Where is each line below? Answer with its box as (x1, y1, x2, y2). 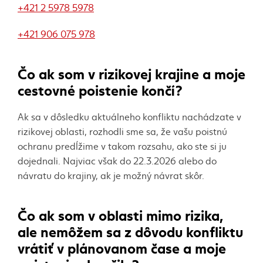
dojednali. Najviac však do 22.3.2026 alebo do (18, 154, 217, 167)
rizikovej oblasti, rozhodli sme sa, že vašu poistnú (18, 124, 227, 137)
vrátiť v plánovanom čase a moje (18, 237, 226, 257)
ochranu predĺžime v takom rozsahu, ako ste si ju (18, 139, 227, 152)
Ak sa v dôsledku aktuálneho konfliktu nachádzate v (18, 110, 241, 123)
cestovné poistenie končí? (18, 79, 182, 99)
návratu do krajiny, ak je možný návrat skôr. (18, 168, 204, 181)
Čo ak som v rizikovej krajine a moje (18, 62, 245, 83)
